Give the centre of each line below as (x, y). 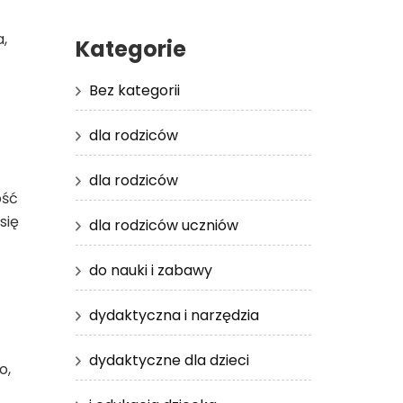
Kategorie (130, 49)
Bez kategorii (134, 90)
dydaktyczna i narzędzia (174, 315)
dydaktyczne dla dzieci (169, 360)
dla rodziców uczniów (163, 225)
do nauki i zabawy (150, 270)
